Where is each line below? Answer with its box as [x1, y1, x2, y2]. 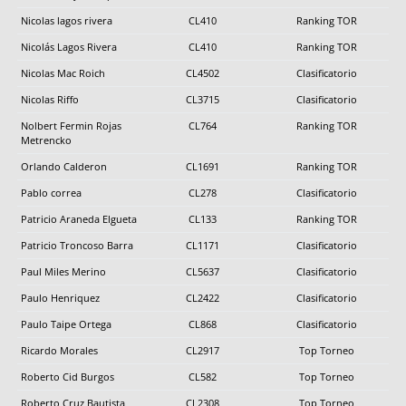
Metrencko [21, 132, 72, 147]
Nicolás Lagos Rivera [21, 39, 117, 53]
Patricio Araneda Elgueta [21, 211, 137, 226]
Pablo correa [21, 185, 82, 199]
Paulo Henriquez [21, 290, 100, 304]
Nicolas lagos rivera [21, 13, 112, 27]
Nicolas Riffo [21, 92, 79, 106]
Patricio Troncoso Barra [21, 237, 133, 252]
